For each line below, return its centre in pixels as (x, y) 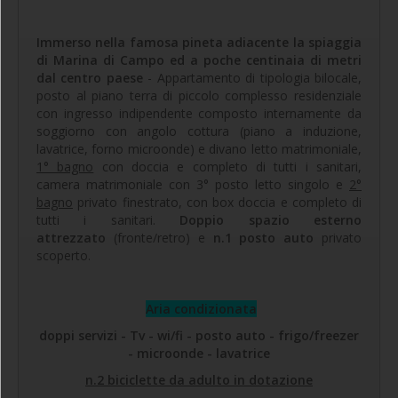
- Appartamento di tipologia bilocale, (252, 77)
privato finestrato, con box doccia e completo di (217, 202)
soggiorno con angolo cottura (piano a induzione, (199, 131)
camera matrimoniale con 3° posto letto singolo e (193, 184)
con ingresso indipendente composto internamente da (199, 113)
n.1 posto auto (263, 237)
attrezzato (71, 237)
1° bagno (65, 166)
